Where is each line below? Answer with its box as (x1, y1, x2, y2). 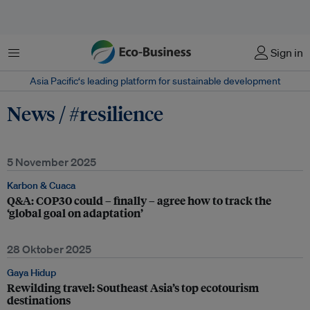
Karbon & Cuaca (7, 179, 75, 192)
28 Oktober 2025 (7, 242, 91, 256)
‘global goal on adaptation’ (7, 205, 143, 221)
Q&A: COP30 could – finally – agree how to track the (7, 192, 271, 208)
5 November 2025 (7, 155, 96, 169)
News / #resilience (7, 100, 163, 126)
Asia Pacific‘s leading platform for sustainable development (29, 75, 281, 87)
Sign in (271, 46, 303, 60)
